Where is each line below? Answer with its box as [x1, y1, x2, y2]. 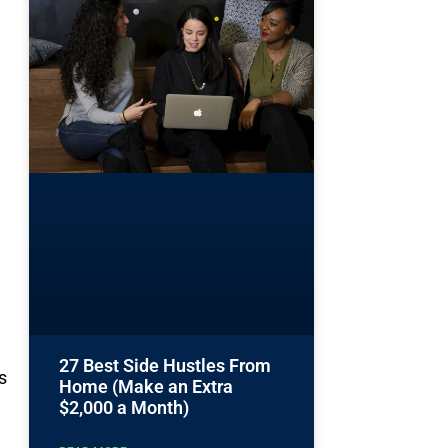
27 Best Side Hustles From [59, 355, 271, 377]
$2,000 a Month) [59, 397, 189, 419]
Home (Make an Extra [59, 376, 233, 398]
